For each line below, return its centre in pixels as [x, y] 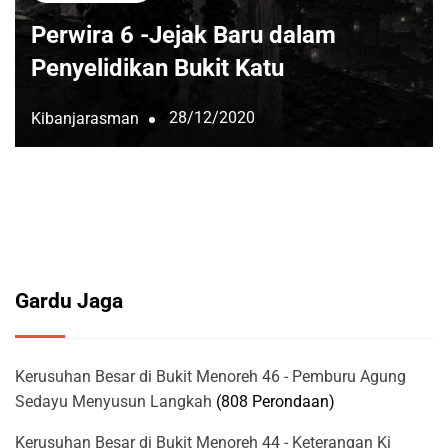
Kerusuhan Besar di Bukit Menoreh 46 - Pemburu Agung [210, 377]
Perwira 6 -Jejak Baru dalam [183, 34]
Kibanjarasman [85, 119]
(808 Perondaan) [275, 402]
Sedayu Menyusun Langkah [113, 402]
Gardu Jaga [69, 301]
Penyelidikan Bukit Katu [157, 67]
